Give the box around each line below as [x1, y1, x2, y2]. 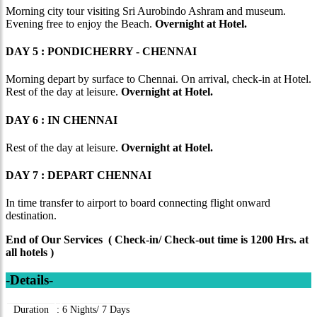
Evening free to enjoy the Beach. [6, 17, 155, 30]
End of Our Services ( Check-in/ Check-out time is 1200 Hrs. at [6, 234, 309, 246]
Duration [13, 304, 49, 315]
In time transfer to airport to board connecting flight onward [6, 197, 270, 209]
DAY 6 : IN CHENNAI [6, 113, 117, 126]
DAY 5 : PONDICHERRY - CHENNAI [6, 45, 197, 58]
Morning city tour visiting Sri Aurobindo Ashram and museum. [6, 4, 286, 17]
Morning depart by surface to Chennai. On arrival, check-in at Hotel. [6, 73, 311, 86]
